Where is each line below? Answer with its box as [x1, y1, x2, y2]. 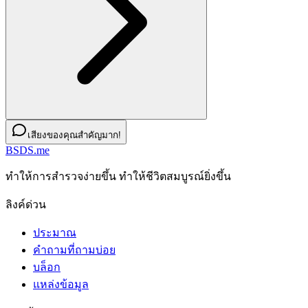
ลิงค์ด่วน [5, 199, 46, 211]
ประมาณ [33, 227, 76, 239]
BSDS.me [5, 144, 49, 157]
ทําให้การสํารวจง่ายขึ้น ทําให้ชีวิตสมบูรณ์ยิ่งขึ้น [5, 170, 231, 183]
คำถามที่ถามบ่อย [33, 244, 115, 256]
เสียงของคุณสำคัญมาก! [27, 130, 121, 141]
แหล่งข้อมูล [33, 278, 89, 291]
